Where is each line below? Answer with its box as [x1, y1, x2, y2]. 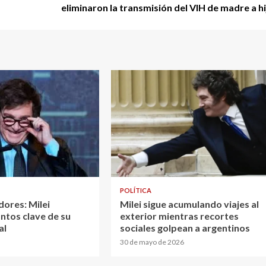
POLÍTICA [119, 186, 151, 195]
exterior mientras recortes [119, 210, 239, 222]
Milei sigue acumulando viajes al [119, 198, 259, 210]
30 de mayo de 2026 [119, 237, 184, 247]
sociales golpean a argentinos [119, 222, 250, 234]
